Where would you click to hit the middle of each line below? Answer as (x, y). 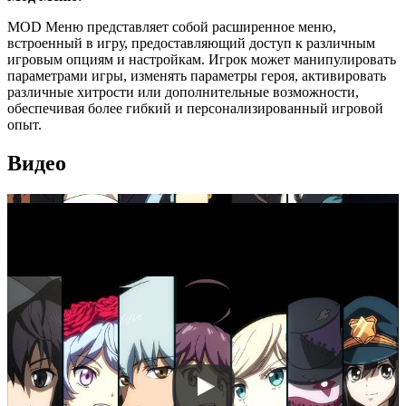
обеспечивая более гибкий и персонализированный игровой (195, 109)
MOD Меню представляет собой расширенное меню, (172, 27)
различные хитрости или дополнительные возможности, (183, 92)
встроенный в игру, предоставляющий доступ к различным (191, 43)
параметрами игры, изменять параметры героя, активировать (197, 76)
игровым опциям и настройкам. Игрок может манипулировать (202, 60)
